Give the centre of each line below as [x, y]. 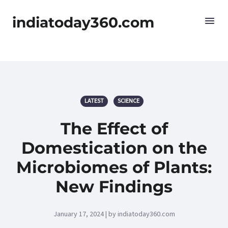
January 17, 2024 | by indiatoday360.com [114, 214]
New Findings [114, 187]
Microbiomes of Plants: [114, 167]
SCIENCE [129, 101]
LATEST [94, 101]
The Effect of [114, 129]
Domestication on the [114, 148]
